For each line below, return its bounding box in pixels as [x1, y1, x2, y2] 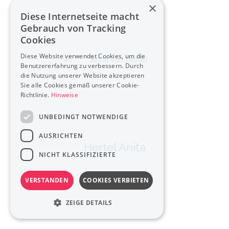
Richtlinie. [20, 90, 51, 99]
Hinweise [51, 90, 79, 99]
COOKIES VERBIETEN [82, 176, 149, 185]
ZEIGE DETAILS [65, 198, 112, 207]
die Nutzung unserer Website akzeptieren [20, 71, 145, 80]
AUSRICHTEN [39, 131, 83, 140]
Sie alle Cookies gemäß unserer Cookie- [20, 81, 140, 89]
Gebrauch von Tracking [20, 22, 126, 34]
